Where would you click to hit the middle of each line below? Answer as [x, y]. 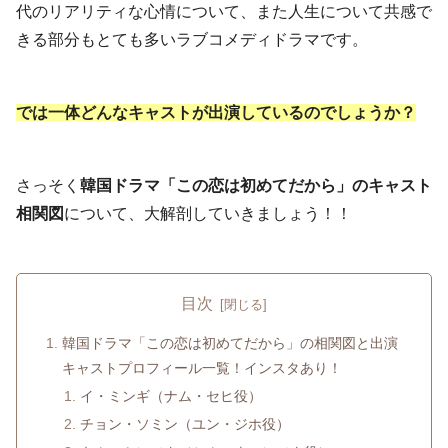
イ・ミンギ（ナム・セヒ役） [170, 396]
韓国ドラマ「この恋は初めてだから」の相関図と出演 [230, 343]
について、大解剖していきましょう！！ [208, 213]
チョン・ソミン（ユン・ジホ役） [184, 424]
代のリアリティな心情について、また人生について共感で [224, 12]
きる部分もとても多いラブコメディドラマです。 [192, 40]
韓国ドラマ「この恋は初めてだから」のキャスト [256, 185]
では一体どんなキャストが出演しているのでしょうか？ [216, 113]
